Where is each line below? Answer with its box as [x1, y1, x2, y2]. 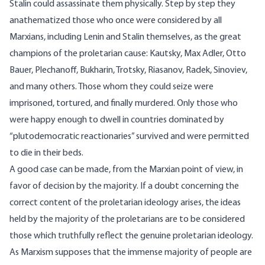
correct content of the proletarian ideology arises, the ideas [9, 198, 241, 208]
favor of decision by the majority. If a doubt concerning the [9, 182, 239, 192]
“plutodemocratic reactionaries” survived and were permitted [9, 132, 249, 142]
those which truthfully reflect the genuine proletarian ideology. [9, 231, 253, 241]
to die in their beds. [9, 148, 83, 159]
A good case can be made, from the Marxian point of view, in [9, 165, 243, 175]
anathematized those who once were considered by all [9, 16, 222, 26]
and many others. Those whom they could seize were [9, 82, 214, 92]
